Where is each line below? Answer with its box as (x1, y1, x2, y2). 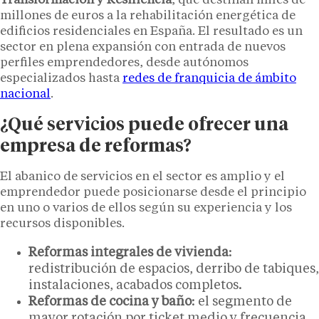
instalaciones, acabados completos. (28, 278, 242, 292)
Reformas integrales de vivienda (28, 246, 229, 259)
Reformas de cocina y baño (28, 295, 192, 308)
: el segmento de (192, 295, 292, 308)
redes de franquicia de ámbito (122, 72, 296, 85)
